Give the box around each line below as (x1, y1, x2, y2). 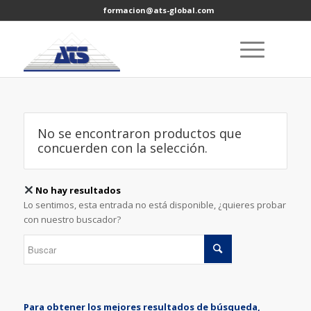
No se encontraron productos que (37, 125, 242, 142)
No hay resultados (33, 184, 121, 196)
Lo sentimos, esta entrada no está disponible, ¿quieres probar (23, 199, 286, 211)
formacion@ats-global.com (103, 5, 215, 15)
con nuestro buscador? (23, 213, 121, 226)
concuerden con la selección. (37, 140, 208, 156)
